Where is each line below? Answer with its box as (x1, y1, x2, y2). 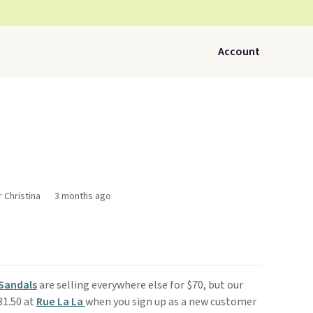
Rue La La (36, 294, 85, 310)
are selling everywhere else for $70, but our (36, 277, 243, 293)
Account (218, 44, 260, 59)
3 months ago (54, 189, 111, 203)
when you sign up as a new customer (85, 294, 256, 310)
